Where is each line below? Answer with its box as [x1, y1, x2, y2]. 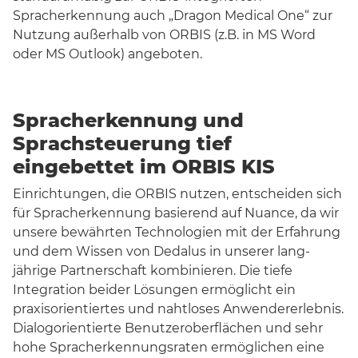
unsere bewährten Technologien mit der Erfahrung [13, 224, 340, 240]
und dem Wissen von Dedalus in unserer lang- [13, 243, 310, 259]
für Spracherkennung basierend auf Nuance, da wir [13, 205, 339, 221]
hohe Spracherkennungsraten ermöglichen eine [13, 339, 324, 355]
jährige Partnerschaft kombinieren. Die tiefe [13, 262, 292, 278]
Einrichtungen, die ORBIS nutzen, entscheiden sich [13, 185, 342, 201]
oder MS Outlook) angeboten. [13, 46, 202, 62]
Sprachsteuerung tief [13, 131, 232, 155]
